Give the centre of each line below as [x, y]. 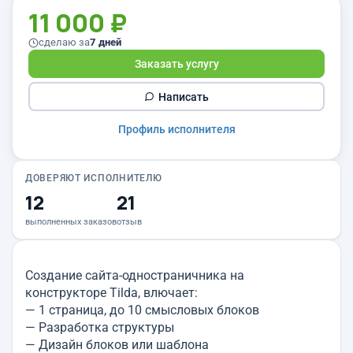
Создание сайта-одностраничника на [135, 275]
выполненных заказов [71, 222]
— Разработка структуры [100, 327]
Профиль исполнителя [176, 129]
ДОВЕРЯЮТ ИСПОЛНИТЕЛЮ [94, 178]
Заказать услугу [176, 64]
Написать [184, 97]
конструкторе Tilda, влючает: [111, 293]
